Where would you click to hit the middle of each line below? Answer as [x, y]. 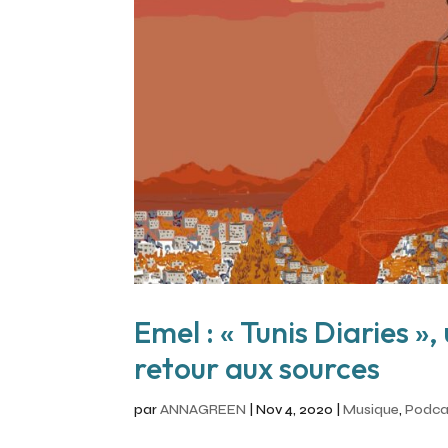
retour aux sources [257, 368]
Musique [371, 410]
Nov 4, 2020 [295, 410]
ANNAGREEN [203, 410]
